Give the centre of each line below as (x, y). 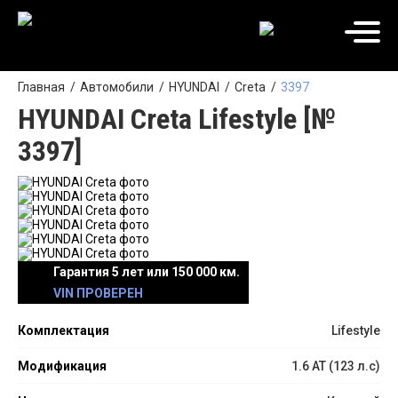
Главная (41, 87)
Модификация (62, 366)
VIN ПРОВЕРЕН (98, 293)
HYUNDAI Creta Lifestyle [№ (177, 119)
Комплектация (64, 330)
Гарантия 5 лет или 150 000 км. (147, 272)
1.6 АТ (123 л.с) (336, 366)
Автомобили (117, 87)
